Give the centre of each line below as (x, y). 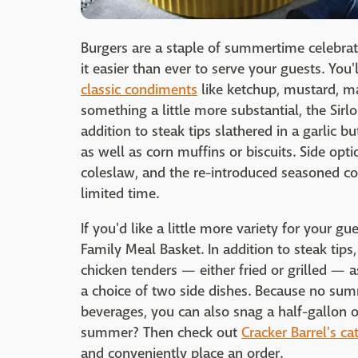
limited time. (120, 193)
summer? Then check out (161, 332)
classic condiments (139, 89)
